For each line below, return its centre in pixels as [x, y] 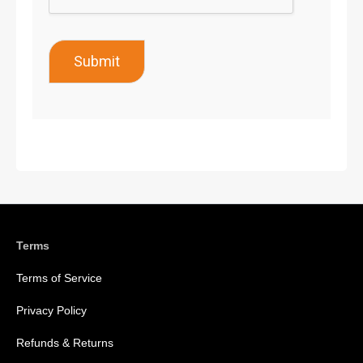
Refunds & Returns [65, 343]
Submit [97, 62]
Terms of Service [59, 278]
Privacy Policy [51, 311]
